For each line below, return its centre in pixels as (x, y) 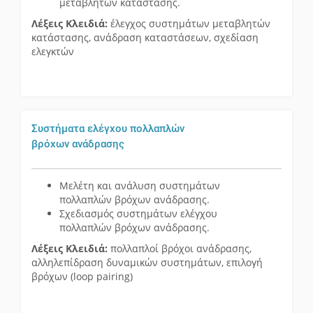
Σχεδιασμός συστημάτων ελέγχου (138, 214)
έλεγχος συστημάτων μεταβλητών (189, 24)
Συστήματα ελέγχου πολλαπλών (108, 129)
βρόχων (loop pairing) (82, 277)
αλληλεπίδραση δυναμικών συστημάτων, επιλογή (147, 263)
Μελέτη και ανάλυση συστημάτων (140, 186)
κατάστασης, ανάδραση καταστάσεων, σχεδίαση (145, 38)
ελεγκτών (53, 52)
